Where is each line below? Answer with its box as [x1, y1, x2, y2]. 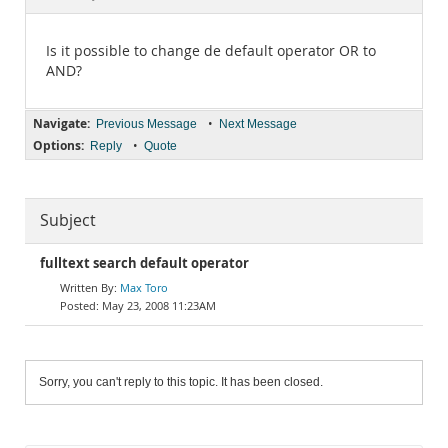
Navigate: [33, 115, 90, 132]
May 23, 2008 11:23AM [102, 298, 216, 313]
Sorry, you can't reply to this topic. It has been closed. [39, 375, 323, 389]
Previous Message [96, 117, 197, 131]
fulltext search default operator [40, 255, 249, 272]
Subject [40, 210, 96, 231]
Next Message [219, 117, 297, 131]
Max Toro [120, 280, 168, 295]
